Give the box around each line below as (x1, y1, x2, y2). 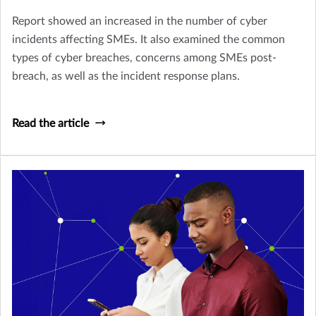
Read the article (12, 118, 89, 130)
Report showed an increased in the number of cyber (12, 16, 267, 28)
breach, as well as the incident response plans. (12, 71, 240, 83)
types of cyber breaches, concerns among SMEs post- (12, 52, 276, 64)
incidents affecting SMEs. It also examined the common (12, 34, 285, 46)
